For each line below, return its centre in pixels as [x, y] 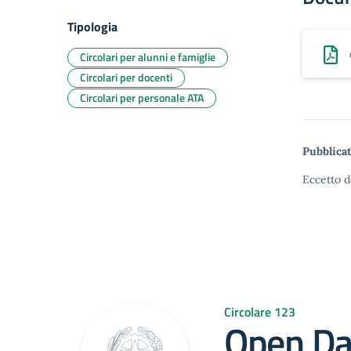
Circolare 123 [260, 312]
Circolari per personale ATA [142, 98]
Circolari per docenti [126, 77]
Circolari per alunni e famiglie [148, 57]
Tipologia [92, 27]
